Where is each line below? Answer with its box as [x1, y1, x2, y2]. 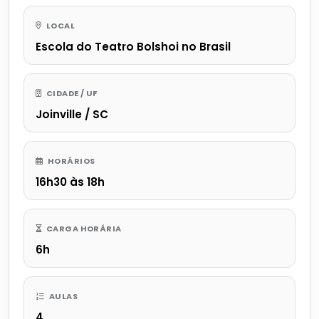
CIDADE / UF [44, 87, 98, 99]
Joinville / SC [36, 106, 108, 122]
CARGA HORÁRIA [44, 222, 122, 234]
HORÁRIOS [46, 155, 95, 167]
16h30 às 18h [36, 174, 105, 189]
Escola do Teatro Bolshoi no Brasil [36, 38, 231, 54]
